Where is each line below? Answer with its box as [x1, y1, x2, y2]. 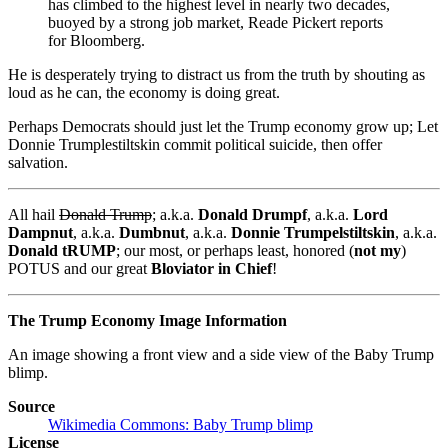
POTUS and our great [8, 259, 151, 277]
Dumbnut [119, 223, 185, 241]
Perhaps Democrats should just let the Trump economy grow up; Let [8, 117, 438, 135]
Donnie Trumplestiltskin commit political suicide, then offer [8, 135, 382, 153]
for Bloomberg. [48, 31, 145, 49]
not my [354, 241, 401, 259]
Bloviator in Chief [151, 259, 272, 277]
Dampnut [8, 223, 73, 241]
